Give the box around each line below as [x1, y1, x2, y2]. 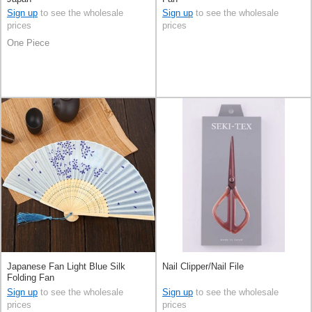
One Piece [7, 38, 49, 49]
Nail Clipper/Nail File [162, 260, 244, 272]
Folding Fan [7, 272, 54, 283]
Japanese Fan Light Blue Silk [7, 260, 125, 272]
